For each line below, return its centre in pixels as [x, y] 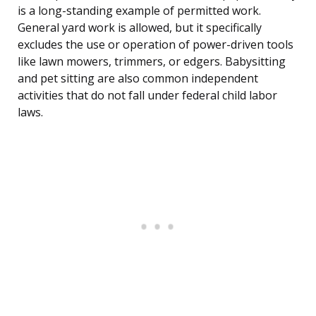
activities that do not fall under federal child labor [147, 96]
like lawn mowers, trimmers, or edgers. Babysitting [152, 62]
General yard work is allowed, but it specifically [140, 28]
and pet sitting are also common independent [138, 79]
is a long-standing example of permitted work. [139, 11]
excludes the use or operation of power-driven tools [156, 45]
